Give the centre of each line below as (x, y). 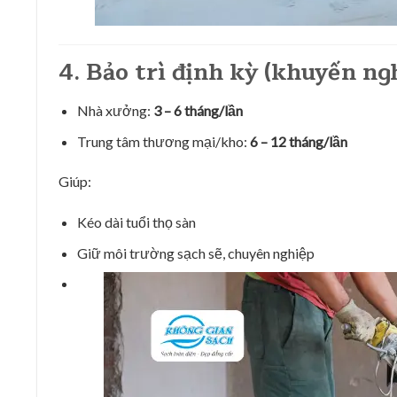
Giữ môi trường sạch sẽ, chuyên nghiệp (195, 253)
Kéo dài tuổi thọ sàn (136, 222)
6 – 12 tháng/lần (298, 141)
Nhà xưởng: (115, 110)
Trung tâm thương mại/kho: (163, 141)
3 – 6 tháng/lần (198, 110)
